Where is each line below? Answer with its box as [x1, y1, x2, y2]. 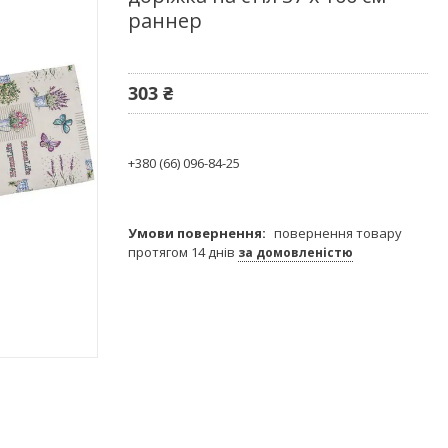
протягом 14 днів [128, 242, 238, 261]
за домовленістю [238, 243, 353, 261]
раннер [128, 6, 202, 34]
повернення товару [274, 223, 402, 242]
